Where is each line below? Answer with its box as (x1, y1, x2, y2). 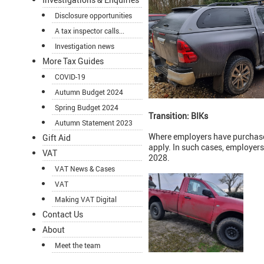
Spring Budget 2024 (55, 103, 118, 113)
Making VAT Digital (55, 194, 117, 204)
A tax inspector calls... (55, 26, 124, 36)
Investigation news (55, 41, 114, 51)
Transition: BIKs (148, 110, 208, 121)
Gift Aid (42, 132, 71, 144)
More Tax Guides (42, 55, 104, 67)
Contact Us (42, 209, 83, 220)
